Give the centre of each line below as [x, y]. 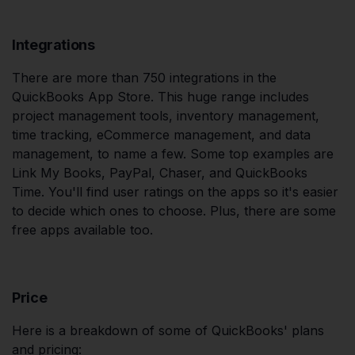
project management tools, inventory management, [166, 116]
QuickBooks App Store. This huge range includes [160, 97]
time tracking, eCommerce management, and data [161, 135]
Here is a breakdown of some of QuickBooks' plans [168, 331]
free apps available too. [82, 230]
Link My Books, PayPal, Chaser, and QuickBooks [160, 173]
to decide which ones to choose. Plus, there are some [174, 211]
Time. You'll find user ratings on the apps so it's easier [175, 192]
